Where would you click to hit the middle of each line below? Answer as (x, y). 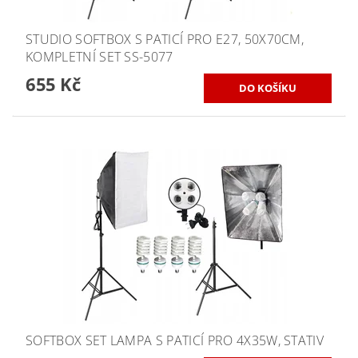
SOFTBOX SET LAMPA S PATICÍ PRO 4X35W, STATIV (175, 340)
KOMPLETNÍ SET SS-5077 (99, 56)
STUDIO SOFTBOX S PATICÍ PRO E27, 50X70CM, (165, 39)
